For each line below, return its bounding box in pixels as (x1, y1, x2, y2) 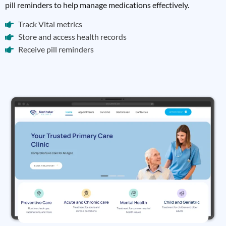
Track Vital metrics (18, 19, 83, 29)
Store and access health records (18, 32, 127, 42)
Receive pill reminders (18, 44, 94, 54)
